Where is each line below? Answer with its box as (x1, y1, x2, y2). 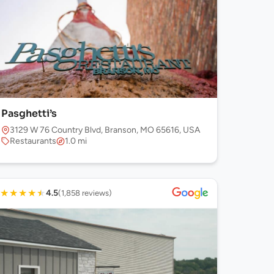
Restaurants (10, 136, 57, 146)
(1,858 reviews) (58, 188, 113, 198)
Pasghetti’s (1, 107, 57, 120)
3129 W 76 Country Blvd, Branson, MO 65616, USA (10, 125, 201, 135)
